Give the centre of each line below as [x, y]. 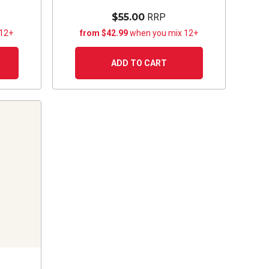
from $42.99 [104, 33]
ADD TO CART [139, 63]
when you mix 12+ [164, 33]
